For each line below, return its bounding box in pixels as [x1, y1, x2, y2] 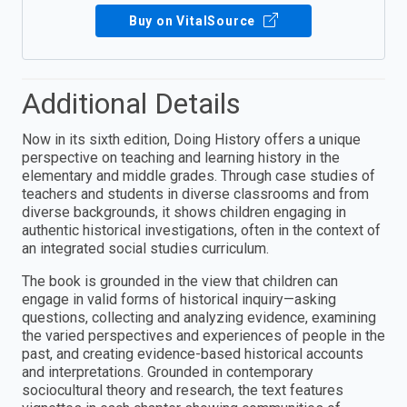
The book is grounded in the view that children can [22, 272, 338, 290]
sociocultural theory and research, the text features [22, 381, 343, 399]
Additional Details [22, 85, 241, 121]
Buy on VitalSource [128, 13, 260, 28]
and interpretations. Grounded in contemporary [22, 362, 313, 381]
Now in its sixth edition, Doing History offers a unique [22, 130, 361, 148]
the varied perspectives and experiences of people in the [22, 326, 385, 344]
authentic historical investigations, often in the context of [22, 221, 381, 239]
